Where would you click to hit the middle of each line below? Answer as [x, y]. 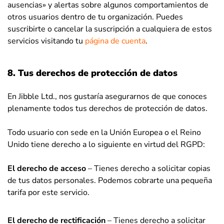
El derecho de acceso [47, 168]
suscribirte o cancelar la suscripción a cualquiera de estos [110, 29]
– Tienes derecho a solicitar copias [148, 168]
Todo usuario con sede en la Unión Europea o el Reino [104, 132]
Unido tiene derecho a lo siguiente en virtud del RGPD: [106, 144]
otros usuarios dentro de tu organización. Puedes [95, 17]
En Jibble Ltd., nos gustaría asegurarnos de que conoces [107, 96]
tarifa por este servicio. [48, 192]
